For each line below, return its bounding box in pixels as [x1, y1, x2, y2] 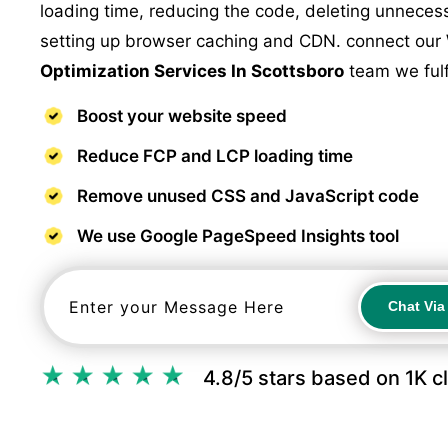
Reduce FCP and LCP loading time [77, 146, 353, 166]
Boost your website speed [77, 106, 287, 126]
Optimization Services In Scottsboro [40, 61, 344, 81]
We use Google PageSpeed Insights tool [77, 226, 399, 246]
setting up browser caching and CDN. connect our [40, 31, 446, 51]
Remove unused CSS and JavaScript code [77, 186, 419, 206]
